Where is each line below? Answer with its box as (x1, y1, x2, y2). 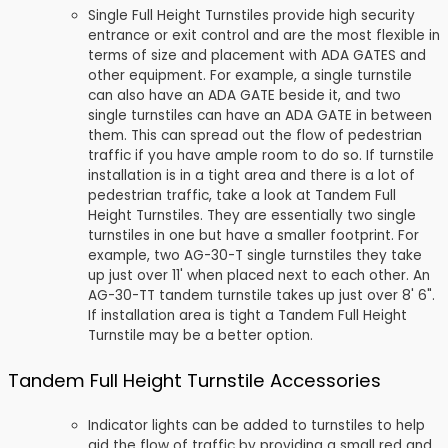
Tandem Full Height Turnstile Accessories (8, 368, 381, 394)
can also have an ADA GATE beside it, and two (88, 86, 401, 106)
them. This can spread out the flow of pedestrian (88, 126, 422, 146)
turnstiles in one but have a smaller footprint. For (88, 226, 419, 246)
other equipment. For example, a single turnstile (88, 66, 412, 86)
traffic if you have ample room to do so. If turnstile (88, 146, 434, 166)
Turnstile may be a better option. (88, 326, 313, 346)
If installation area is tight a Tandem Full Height (88, 306, 407, 326)
